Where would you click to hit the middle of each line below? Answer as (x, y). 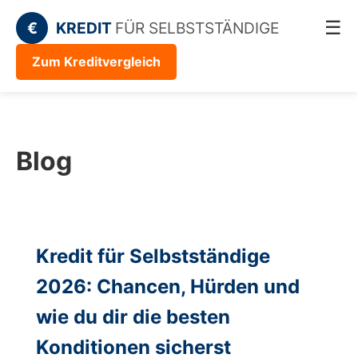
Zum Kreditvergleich (96, 62)
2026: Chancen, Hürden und (168, 287)
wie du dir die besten (133, 317)
